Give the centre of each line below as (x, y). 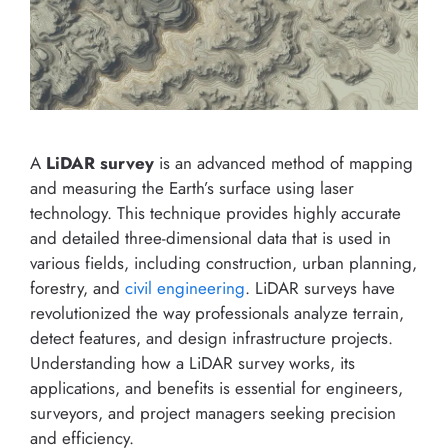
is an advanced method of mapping (283, 162)
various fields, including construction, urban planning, (223, 262)
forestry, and (77, 287)
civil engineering (185, 287)
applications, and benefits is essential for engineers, (216, 387)
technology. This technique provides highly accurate (215, 212)
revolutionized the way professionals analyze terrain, (217, 312)
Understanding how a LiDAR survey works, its (192, 362)
